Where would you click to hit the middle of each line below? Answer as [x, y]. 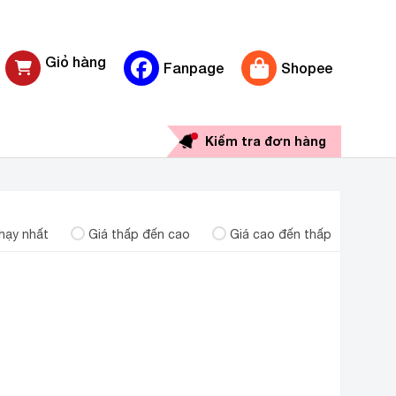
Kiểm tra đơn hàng [266, 141]
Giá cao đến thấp [281, 234]
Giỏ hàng [76, 61]
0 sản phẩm [74, 77]
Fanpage [194, 68]
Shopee [307, 68]
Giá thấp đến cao [139, 234]
